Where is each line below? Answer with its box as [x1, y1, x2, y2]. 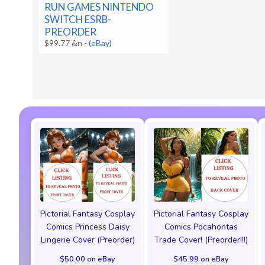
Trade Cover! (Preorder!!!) [154, 234, 248, 245]
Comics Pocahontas [164, 221, 238, 232]
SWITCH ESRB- [44, 13, 112, 26]
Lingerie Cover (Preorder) [40, 234, 135, 245]
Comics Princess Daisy [46, 221, 130, 232]
